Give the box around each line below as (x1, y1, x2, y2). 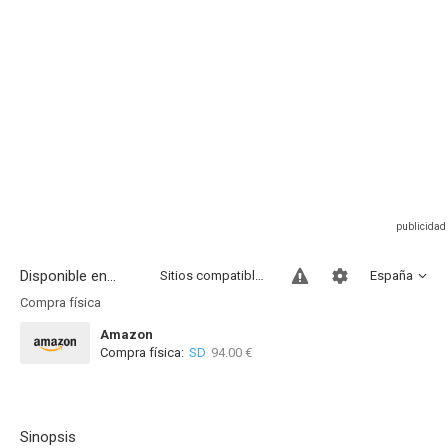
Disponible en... (20, 267, 116, 285)
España (370, 268, 413, 283)
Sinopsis (20, 428, 76, 446)
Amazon (100, 327, 153, 342)
